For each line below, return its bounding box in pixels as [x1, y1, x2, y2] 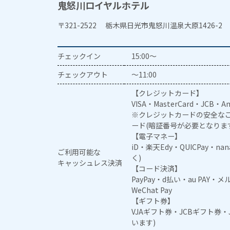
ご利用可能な [57, 146, 101, 157]
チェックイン [57, 50, 101, 61]
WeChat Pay [131, 184, 172, 195]
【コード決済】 [131, 163, 182, 174]
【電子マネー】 [131, 130, 182, 141]
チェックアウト [57, 69, 108, 80]
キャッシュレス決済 [57, 157, 122, 168]
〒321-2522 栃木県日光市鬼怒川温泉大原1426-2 [57, 20, 222, 30]
